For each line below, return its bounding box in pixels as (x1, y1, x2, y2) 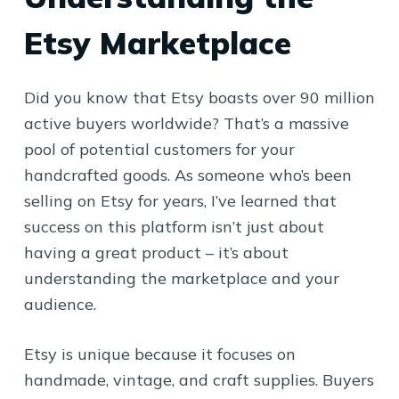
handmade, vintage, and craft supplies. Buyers (23, 369, 374, 390)
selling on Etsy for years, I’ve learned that (23, 190, 337, 211)
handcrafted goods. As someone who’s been (23, 164, 352, 185)
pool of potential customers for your (23, 138, 295, 159)
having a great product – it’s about (23, 241, 289, 263)
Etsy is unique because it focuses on (23, 343, 296, 364)
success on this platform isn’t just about (23, 216, 324, 237)
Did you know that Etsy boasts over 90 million (23, 86, 375, 108)
